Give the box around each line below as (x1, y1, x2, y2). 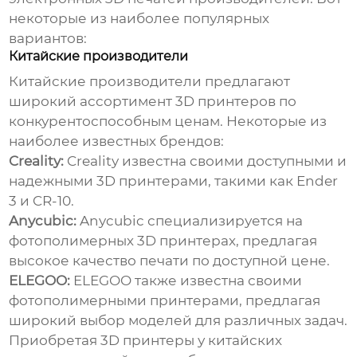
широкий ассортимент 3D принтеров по (9, 93, 297, 110)
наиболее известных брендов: (9, 133, 225, 150)
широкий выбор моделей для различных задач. (9, 312, 348, 329)
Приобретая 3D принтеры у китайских (9, 332, 283, 349)
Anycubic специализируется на (76, 213, 304, 229)
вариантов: (9, 30, 88, 47)
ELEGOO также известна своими (70, 273, 303, 289)
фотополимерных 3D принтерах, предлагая (9, 233, 318, 249)
